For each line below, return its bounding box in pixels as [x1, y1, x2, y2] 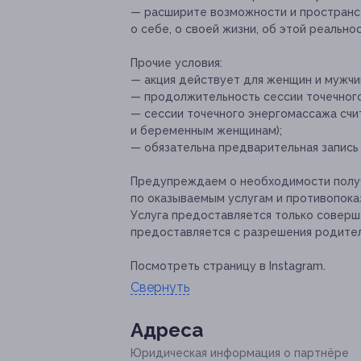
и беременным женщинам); [131, 124, 282, 138]
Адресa [131, 318, 203, 342]
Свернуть [131, 280, 189, 296]
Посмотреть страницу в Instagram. [131, 259, 326, 273]
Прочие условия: [131, 56, 222, 70]
